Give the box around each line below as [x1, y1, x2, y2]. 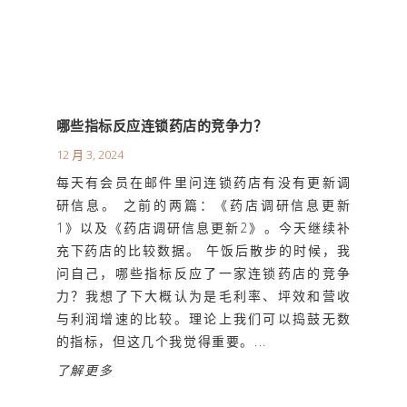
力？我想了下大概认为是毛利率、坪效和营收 [55, 287, 352, 305]
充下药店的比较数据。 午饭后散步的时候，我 [55, 242, 352, 260]
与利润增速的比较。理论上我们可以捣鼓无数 [55, 310, 352, 328]
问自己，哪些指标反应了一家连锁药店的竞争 [55, 264, 352, 283]
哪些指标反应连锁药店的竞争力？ [55, 116, 268, 135]
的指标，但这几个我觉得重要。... [55, 333, 267, 351]
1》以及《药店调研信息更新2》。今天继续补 [55, 219, 352, 237]
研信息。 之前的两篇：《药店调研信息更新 [55, 196, 352, 214]
